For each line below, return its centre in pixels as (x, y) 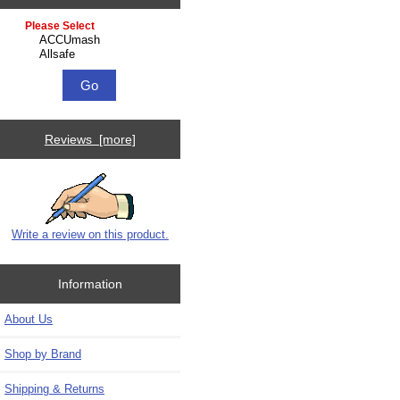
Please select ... (55, 26)
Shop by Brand (43, 354)
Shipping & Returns (54, 388)
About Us (29, 319)
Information (90, 283)
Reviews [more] (90, 140)
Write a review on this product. (90, 234)
